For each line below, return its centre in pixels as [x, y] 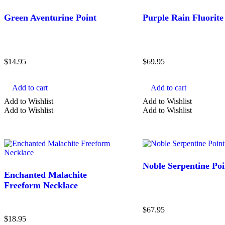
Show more [133, 53]
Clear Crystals [79, 40]
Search [38, 82]
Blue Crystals [78, 9]
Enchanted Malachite [45, 175]
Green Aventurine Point [50, 17]
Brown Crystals [81, 24]
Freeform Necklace [41, 186]
